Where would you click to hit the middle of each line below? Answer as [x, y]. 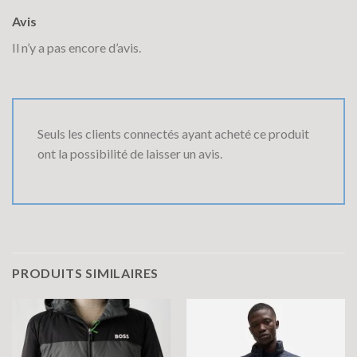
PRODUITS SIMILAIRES [86, 273]
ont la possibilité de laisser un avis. [130, 153]
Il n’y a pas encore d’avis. [76, 47]
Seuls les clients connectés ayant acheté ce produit [173, 133]
